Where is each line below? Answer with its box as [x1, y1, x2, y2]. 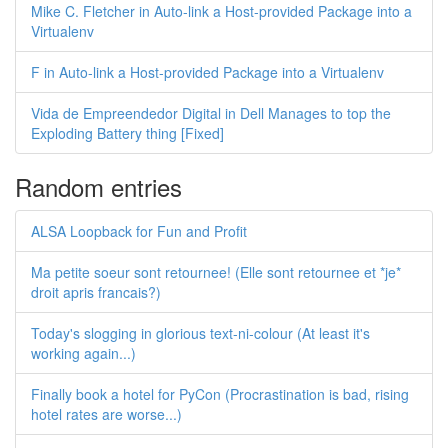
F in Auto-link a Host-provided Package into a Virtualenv [31, 62, 384, 82]
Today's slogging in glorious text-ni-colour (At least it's [31, 323, 370, 343]
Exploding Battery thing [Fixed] [31, 123, 224, 143]
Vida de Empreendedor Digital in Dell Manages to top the [31, 103, 391, 123]
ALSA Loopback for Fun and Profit [31, 221, 247, 241]
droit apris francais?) [31, 282, 161, 302]
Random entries [15, 169, 182, 204]
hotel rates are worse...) [31, 404, 182, 424]
